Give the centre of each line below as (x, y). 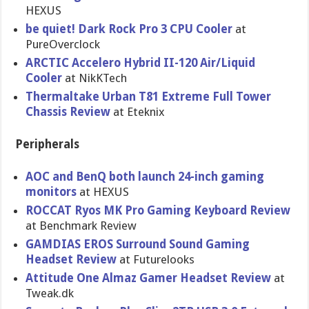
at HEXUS (103, 192)
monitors (51, 192)
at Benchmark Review (81, 226)
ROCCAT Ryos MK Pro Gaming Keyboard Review (158, 210)
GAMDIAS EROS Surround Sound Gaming (138, 244)
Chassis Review (68, 112)
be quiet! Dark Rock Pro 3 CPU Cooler (129, 29)
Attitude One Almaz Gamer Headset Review (149, 278)
